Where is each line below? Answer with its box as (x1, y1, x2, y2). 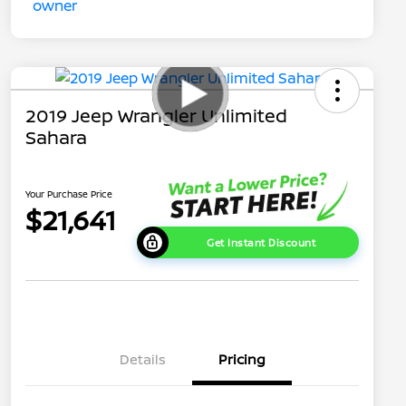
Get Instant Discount (207, 236, 316, 250)
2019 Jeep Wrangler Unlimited (25, 103, 287, 129)
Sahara (25, 125, 87, 150)
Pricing (218, 350, 266, 370)
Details (119, 350, 166, 370)
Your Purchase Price (25, 187, 112, 200)
